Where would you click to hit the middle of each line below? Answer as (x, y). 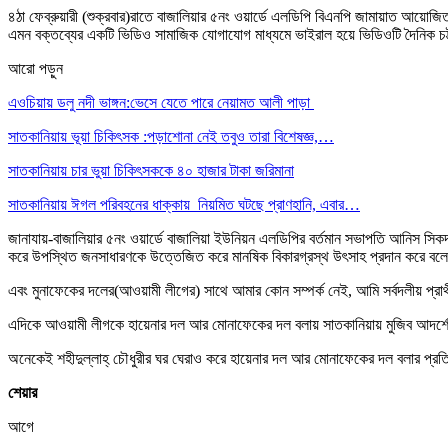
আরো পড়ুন (35, 68)
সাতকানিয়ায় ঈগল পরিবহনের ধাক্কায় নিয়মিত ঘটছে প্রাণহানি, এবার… (184, 204)
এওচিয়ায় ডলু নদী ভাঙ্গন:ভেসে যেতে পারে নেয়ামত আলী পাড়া (161, 102)
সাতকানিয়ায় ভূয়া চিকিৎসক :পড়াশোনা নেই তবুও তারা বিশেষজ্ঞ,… (171, 136)
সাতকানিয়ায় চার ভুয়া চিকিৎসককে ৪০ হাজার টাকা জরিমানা (151, 170)
